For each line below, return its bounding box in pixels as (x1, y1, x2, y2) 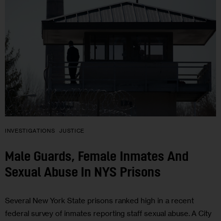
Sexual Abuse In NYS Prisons (5, 166, 161, 180)
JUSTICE (59, 127, 85, 135)
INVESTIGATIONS (5, 127, 55, 135)
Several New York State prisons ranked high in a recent (5, 196, 194, 206)
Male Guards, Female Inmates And (5, 150, 188, 164)
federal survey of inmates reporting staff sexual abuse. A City (5, 209, 212, 219)
